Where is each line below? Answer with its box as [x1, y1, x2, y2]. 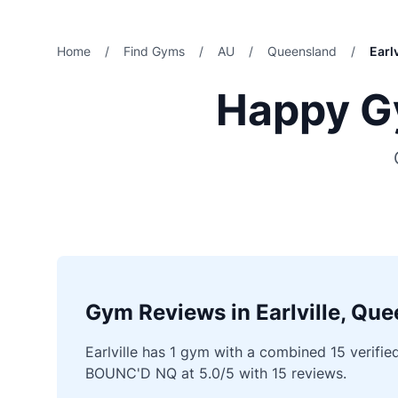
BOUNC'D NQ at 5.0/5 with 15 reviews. [85, 364, 346, 382]
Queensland [267, 44, 337, 59]
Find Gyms [123, 44, 185, 59]
